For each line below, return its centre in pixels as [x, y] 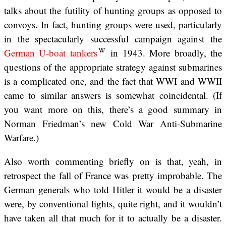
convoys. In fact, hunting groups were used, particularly [113, 25]
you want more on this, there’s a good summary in [113, 109]
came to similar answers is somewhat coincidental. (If [113, 95]
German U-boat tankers [51, 53]
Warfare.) [21, 138]
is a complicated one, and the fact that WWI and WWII [113, 81]
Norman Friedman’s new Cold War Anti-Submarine [113, 124]
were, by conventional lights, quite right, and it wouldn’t [113, 204]
